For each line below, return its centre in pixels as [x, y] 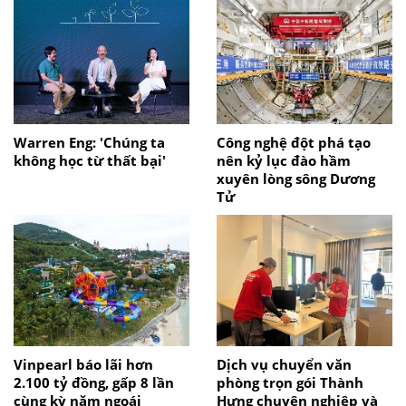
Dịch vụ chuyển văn [284, 364]
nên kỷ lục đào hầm [284, 160]
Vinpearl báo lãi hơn [83, 364]
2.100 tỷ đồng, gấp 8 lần [94, 382]
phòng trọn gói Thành [290, 382]
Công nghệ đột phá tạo [294, 142]
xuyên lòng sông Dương [296, 178]
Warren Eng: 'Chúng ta [89, 142]
